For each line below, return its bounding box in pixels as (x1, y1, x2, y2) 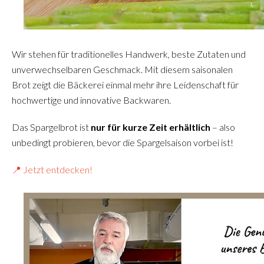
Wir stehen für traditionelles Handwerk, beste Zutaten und (12, 48, 246, 60)
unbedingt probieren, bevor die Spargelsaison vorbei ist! (12, 137, 233, 148)
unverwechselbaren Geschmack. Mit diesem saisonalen (12, 64, 233, 75)
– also (210, 121, 235, 133)
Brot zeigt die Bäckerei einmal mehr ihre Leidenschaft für (12, 79, 239, 90)
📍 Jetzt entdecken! (12, 164, 93, 175)
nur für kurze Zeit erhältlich (91, 121, 210, 133)
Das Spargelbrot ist (12, 121, 91, 133)
